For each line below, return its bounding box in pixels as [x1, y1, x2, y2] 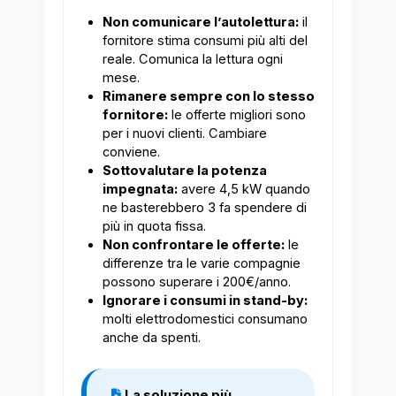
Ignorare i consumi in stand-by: [102, 293, 308, 309]
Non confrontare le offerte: [102, 237, 285, 254]
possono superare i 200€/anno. [102, 274, 291, 291]
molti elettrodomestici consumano [102, 311, 308, 328]
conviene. [102, 144, 160, 161]
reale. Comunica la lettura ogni [102, 51, 283, 68]
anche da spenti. [102, 330, 201, 346]
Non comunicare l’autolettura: [102, 14, 299, 31]
